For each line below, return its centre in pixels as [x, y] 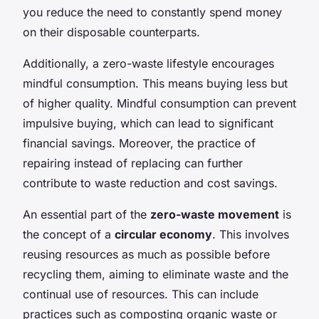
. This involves [251, 234]
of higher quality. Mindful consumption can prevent [159, 103]
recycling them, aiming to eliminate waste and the [156, 274]
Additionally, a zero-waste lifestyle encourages [148, 63]
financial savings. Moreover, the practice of [139, 143]
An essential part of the [87, 214]
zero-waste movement [215, 214]
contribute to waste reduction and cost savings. [150, 183]
